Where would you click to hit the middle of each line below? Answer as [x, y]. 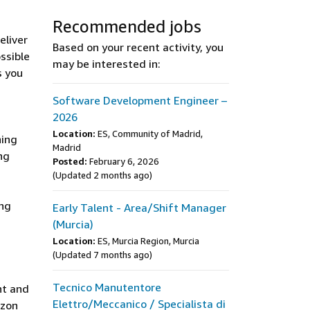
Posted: [70, 161]
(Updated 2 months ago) [102, 175]
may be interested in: [107, 64]
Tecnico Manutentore [107, 287]
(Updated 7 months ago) [102, 255]
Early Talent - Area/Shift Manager [139, 208]
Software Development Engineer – [140, 100]
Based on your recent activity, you [138, 47]
